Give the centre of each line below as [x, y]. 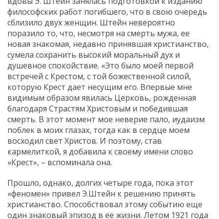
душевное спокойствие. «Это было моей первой [100, 65]
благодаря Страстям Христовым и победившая [98, 108]
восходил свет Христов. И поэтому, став [85, 141]
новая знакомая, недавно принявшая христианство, [108, 44]
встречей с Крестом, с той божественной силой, [99, 76]
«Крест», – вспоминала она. [60, 162]
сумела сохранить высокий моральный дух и [94, 55]
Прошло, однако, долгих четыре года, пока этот [100, 183]
